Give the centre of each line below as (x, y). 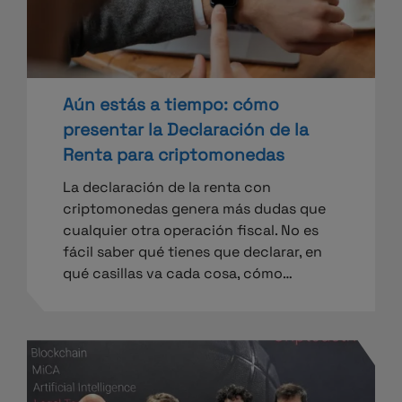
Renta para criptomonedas (174, 155)
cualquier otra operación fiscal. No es (191, 231)
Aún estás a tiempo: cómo (171, 105)
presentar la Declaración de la (186, 130)
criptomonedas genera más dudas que (194, 209)
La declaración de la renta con (167, 188)
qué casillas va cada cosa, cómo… (178, 274)
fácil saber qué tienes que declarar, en (192, 252)
